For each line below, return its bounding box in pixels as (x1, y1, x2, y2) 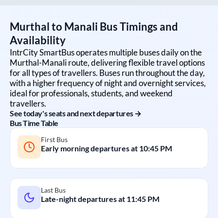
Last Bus (41, 185, 66, 194)
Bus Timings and (98, 19, 178, 33)
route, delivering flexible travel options (67, 57, 205, 68)
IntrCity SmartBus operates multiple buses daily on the (10, 47, 202, 57)
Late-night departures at (41, 194, 127, 203)
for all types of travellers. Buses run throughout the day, (10, 67, 205, 78)
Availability (10, 33, 66, 47)
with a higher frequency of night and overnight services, (10, 77, 206, 88)
